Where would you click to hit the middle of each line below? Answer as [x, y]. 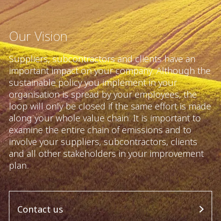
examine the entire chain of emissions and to [100, 129]
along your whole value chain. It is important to [105, 118]
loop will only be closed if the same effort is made [110, 106]
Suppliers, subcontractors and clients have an [102, 58]
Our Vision [38, 36]
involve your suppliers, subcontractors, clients [103, 141]
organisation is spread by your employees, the [103, 94]
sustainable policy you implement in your [93, 82]
